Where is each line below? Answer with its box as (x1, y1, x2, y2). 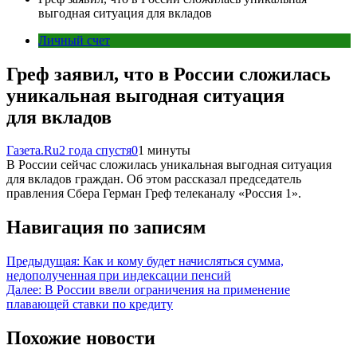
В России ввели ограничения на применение (45, 283, 290, 297)
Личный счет (38, 33, 110, 47)
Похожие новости (6, 328, 155, 349)
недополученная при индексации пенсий (6, 269, 231, 283)
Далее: (6, 283, 41, 297)
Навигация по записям (6, 217, 206, 238)
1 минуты (138, 143, 190, 158)
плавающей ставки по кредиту (6, 297, 173, 312)
